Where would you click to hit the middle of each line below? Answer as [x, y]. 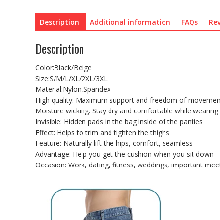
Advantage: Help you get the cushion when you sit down [124, 154]
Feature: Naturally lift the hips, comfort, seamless [114, 143]
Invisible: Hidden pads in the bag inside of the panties [119, 122]
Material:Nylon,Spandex [73, 89]
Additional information [130, 22]
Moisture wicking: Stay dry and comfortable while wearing [127, 111]
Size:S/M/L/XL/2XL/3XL [71, 79]
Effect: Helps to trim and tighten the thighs [102, 133]
